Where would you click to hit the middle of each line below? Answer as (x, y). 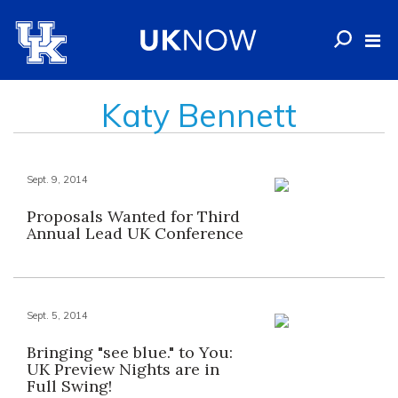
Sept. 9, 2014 (57, 179)
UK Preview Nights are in (123, 369)
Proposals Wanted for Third (133, 216)
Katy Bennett (199, 115)
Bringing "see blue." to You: (130, 352)
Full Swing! (69, 386)
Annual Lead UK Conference (135, 233)
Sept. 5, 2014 (57, 315)
